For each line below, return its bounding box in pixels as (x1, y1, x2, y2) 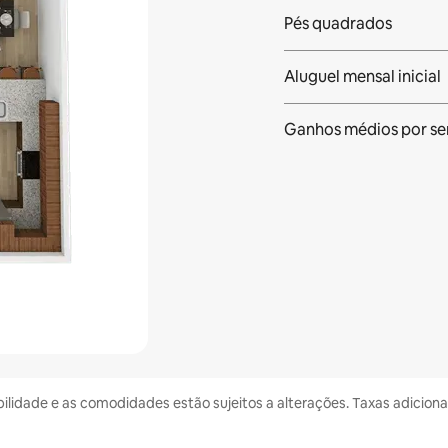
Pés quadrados (283, 13, 392, 34)
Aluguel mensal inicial (283, 66, 441, 87)
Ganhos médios (283, 119, 398, 140)
